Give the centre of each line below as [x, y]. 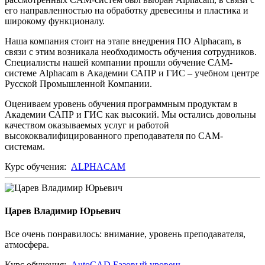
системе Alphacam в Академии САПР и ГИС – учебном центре [132, 73]
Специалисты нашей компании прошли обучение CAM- [119, 62]
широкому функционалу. [55, 21]
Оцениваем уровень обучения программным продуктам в [121, 104]
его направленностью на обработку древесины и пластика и [127, 10]
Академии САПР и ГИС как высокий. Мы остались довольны [130, 114]
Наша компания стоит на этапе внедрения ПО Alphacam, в [123, 41]
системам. [25, 146]
